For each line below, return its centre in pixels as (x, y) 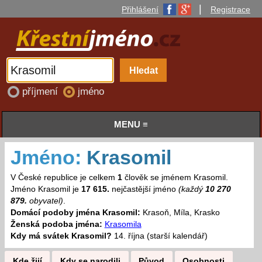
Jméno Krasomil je (46, 189)
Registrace (230, 9)
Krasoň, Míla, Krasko (180, 213)
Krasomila (123, 225)
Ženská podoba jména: (56, 225)
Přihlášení (140, 9)
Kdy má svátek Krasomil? (62, 236)
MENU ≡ (131, 125)
